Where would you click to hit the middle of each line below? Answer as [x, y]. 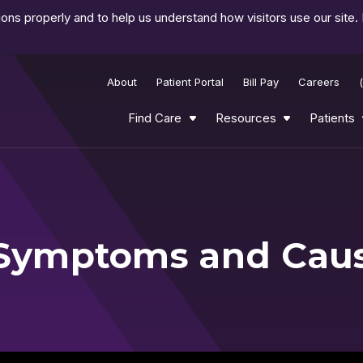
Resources [246, 117]
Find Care [155, 117]
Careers [319, 81]
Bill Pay [261, 81]
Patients [332, 117]
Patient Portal [190, 81]
